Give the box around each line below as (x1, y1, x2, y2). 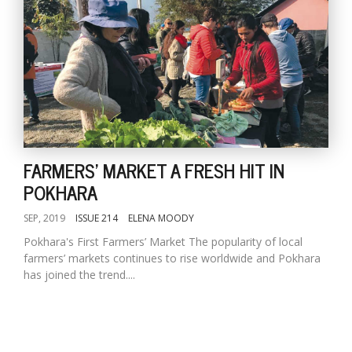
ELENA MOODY (128, 211, 194, 225)
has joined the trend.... (24, 267, 135, 282)
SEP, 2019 (24, 211, 65, 225)
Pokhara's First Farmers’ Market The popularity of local (24, 234, 302, 249)
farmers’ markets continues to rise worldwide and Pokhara (24, 251, 321, 266)
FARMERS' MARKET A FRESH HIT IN (24, 155, 284, 185)
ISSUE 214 (75, 211, 118, 225)
